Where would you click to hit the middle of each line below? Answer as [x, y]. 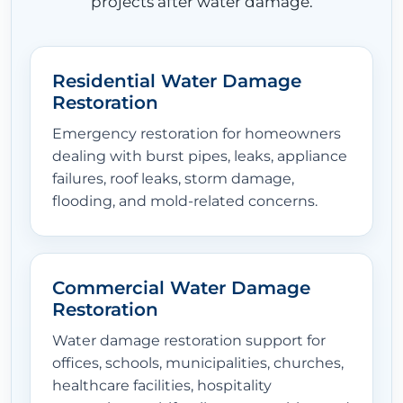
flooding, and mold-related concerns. [185, 201]
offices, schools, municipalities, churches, [198, 363]
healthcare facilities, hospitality [162, 386]
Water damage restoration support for [189, 341]
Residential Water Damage [177, 81]
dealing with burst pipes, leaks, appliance [200, 157]
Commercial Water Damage [181, 288]
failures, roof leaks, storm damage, [173, 179]
